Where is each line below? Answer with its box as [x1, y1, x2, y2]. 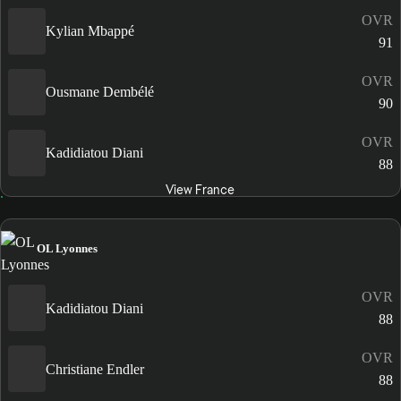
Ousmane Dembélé [46, 84, 154, 100]
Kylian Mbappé [46, 23, 134, 39]
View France [166, 181, 235, 198]
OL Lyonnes [37, 242, 98, 256]
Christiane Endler [46, 361, 144, 377]
